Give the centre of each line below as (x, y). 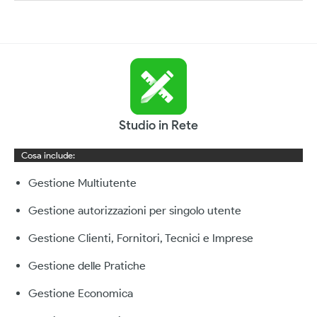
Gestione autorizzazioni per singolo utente (135, 211)
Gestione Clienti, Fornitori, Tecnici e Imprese (141, 238)
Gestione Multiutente (82, 183)
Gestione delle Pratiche (87, 266)
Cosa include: (48, 156)
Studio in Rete (158, 125)
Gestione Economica (81, 294)
